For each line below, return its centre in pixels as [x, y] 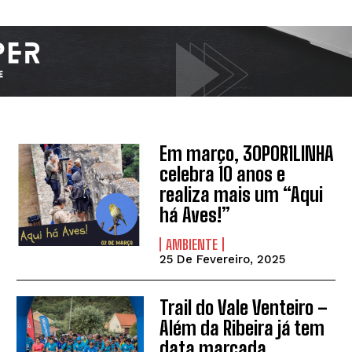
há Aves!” [195, 215]
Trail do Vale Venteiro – [244, 307]
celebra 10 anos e [223, 174]
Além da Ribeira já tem [242, 328]
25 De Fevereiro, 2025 [223, 260]
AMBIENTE [192, 245]
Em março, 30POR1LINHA [247, 154]
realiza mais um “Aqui [242, 195]
